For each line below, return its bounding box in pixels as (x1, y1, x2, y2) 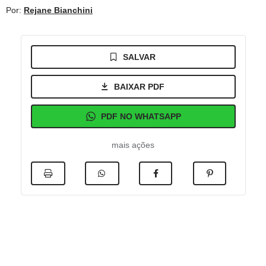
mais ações (112, 140, 154, 150)
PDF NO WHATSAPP (100, 112, 181, 121)
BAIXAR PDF (114, 82, 164, 91)
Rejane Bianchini (24, 5, 93, 15)
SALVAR (123, 52, 156, 62)
